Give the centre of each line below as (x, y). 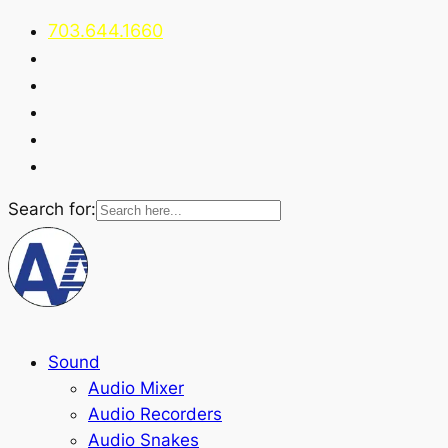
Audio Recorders (155, 413)
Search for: (52, 208)
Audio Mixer (136, 387)
